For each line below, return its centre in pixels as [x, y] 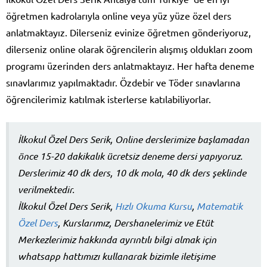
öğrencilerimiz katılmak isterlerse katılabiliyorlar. [108, 99]
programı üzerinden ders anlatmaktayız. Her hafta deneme [130, 65]
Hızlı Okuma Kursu [153, 206]
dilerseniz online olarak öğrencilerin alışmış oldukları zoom [129, 49]
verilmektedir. [46, 189]
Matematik [220, 206]
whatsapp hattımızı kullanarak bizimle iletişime [117, 256]
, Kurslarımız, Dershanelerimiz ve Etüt [136, 222]
